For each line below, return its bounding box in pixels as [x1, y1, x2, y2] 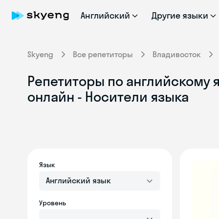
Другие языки [151, 10, 209, 21]
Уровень [39, 198, 66, 207]
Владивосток [153, 49, 201, 59]
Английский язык [46, 175, 111, 185]
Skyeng [27, 49, 53, 59]
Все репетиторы [73, 49, 133, 59]
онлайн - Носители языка [27, 88, 189, 105]
